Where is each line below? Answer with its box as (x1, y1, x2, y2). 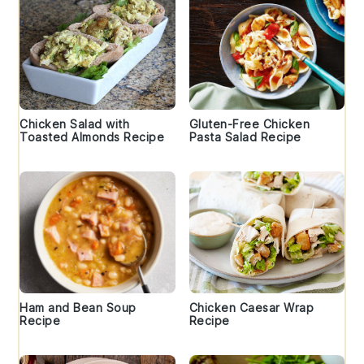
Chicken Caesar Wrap (188, 301, 314, 315)
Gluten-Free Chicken (188, 117, 310, 132)
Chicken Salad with (19, 117, 130, 132)
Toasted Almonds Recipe (19, 130, 165, 145)
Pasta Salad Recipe (188, 130, 301, 145)
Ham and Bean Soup (19, 301, 136, 315)
